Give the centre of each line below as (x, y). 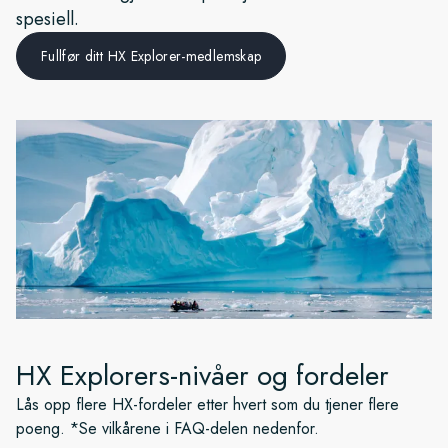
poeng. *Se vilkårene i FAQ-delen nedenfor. (167, 429)
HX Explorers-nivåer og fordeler (202, 376)
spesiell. (47, 19)
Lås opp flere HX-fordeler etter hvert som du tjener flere (207, 405)
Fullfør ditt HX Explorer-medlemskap (151, 56)
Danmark (114, 91)
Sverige (110, 45)
